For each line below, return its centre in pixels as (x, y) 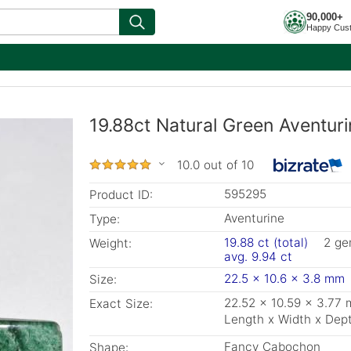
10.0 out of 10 (215, 165)
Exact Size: (121, 304)
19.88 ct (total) (266, 242)
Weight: (110, 243)
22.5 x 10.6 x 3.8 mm (284, 279)
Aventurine (254, 218)
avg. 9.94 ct (258, 257)
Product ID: (121, 195)
